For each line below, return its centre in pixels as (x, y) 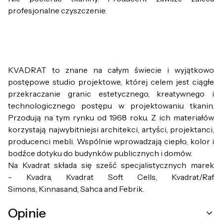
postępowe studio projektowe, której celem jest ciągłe (111, 82)
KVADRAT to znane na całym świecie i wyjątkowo (111, 70)
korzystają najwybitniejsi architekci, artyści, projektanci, (111, 129)
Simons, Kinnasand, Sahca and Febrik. (76, 189)
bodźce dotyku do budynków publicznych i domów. (101, 153)
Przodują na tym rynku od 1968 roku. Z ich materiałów (111, 117)
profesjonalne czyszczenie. (57, 10)
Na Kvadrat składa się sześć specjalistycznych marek (111, 165)
